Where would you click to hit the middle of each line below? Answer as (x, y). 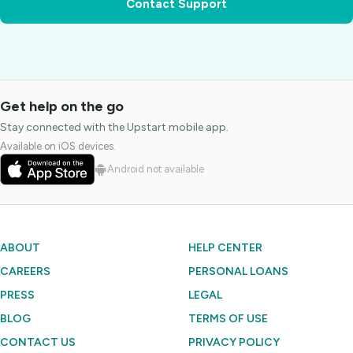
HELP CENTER (225, 248)
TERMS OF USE (228, 319)
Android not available (155, 169)
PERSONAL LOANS (238, 271)
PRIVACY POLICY (234, 342)
